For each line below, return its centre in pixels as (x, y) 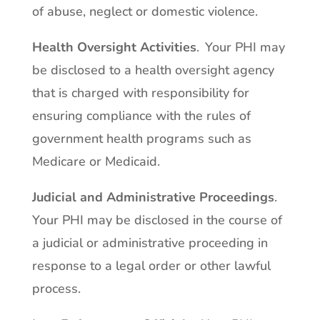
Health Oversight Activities (114, 47)
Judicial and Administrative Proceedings (153, 197)
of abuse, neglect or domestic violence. (145, 11)
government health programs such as (141, 139)
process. (56, 289)
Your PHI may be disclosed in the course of (157, 220)
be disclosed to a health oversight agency (153, 70)
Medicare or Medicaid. (96, 161)
